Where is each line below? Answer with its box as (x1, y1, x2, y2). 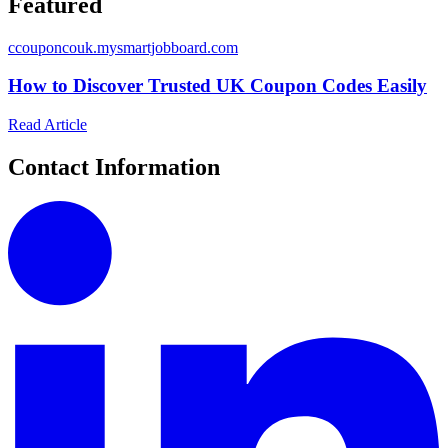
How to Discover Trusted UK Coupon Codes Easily (8, 75, 427, 97)
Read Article (8, 116, 87, 134)
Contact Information (8, 154, 220, 181)
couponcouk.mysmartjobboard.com (15, 38, 238, 56)
